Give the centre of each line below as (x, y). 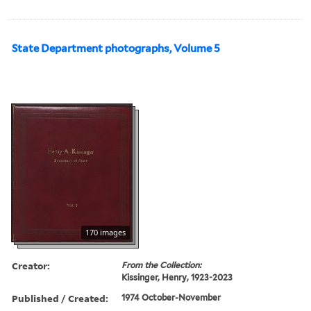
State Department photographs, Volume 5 (116, 48)
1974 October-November (171, 297)
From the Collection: (162, 264)
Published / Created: (60, 298)
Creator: (31, 265)
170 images (106, 232)
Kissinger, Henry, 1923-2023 (177, 277)
